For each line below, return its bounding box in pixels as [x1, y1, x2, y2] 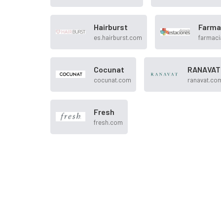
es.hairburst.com [94, 34, 142, 42]
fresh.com [94, 118, 123, 127]
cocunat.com [94, 76, 131, 84]
